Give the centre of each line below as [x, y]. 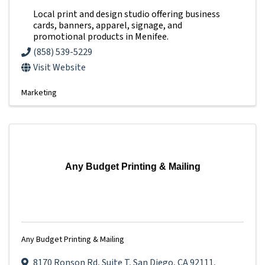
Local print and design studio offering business [127, 14]
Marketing [39, 92]
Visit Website [59, 67]
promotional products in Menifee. [101, 36]
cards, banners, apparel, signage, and [108, 25]
